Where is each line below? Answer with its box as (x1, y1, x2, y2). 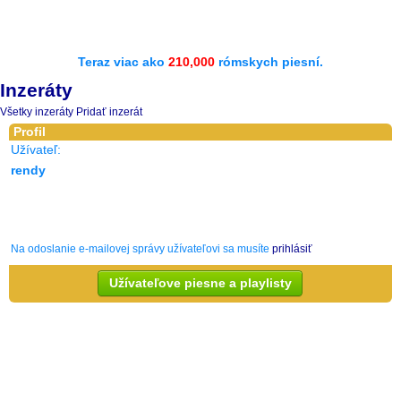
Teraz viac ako (78, 55, 168, 69)
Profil (13, 124, 46, 139)
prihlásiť (272, 243, 312, 255)
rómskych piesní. (215, 55, 323, 69)
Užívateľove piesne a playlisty (109, 276, 292, 290)
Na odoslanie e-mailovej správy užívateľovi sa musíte (11, 243, 272, 255)
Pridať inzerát (76, 106, 142, 118)
